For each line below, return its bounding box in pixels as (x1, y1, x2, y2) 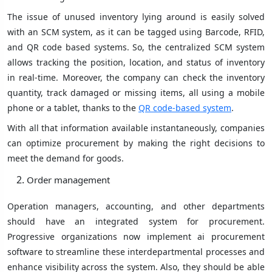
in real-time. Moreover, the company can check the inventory (7, 72, 265, 84)
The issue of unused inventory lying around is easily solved (7, 11, 265, 23)
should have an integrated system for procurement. (7, 216, 265, 228)
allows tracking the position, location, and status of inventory (7, 56, 265, 69)
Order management (27, 174, 110, 186)
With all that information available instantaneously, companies (7, 122, 265, 134)
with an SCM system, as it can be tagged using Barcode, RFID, (7, 26, 265, 38)
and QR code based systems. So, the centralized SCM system (7, 41, 265, 53)
